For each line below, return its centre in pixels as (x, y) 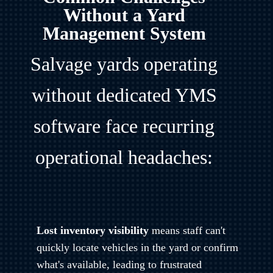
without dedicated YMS (124, 95)
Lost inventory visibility (92, 230)
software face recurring (124, 126)
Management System (124, 33)
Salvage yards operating (124, 64)
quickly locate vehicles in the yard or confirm (137, 247)
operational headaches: (124, 157)
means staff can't (187, 230)
